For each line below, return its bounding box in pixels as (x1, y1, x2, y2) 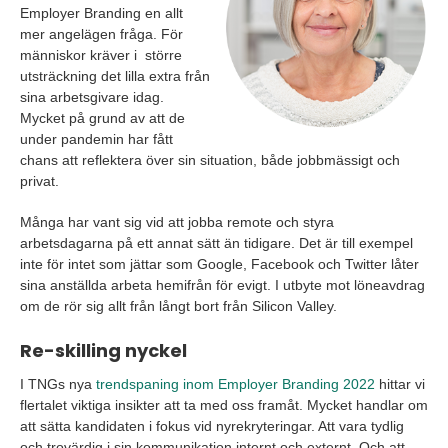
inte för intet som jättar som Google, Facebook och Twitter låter (20, 256, 419, 273)
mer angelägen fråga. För (20, 26, 183, 43)
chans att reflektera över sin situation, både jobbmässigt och (20, 152, 400, 169)
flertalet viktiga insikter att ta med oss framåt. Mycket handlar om (20, 397, 428, 414)
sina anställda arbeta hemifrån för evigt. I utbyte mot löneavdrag (20, 277, 425, 294)
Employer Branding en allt (20, 5, 183, 22)
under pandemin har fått (20, 131, 173, 148)
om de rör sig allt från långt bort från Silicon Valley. (20, 298, 337, 315)
